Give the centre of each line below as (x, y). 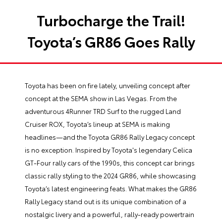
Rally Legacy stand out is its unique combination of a (106, 201)
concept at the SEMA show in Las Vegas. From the (101, 98)
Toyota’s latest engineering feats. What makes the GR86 (111, 189)
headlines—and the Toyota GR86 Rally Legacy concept (110, 137)
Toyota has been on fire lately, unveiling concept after (108, 85)
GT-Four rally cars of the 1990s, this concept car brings (110, 163)
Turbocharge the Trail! (111, 20)
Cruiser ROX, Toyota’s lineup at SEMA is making (97, 124)
